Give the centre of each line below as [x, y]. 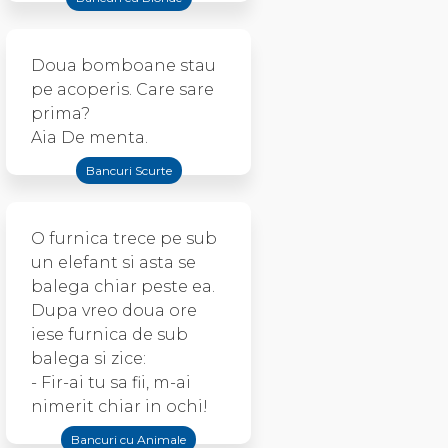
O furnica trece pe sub [124, 238]
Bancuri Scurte [128, 170]
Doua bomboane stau [123, 65]
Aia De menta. [89, 137]
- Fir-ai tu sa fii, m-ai [111, 382]
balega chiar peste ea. [123, 286]
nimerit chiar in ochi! [119, 406]
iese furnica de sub [109, 334]
